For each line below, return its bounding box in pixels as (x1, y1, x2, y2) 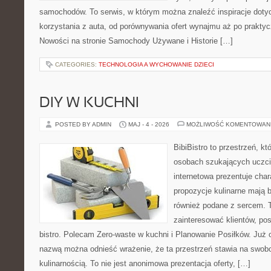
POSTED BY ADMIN (55, 121, 113, 128)
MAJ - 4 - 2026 (128, 121, 169, 128)
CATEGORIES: (55, 61, 99, 68)
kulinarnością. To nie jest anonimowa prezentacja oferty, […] (39, 259, 250, 268)
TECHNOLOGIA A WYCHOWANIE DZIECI (99, 61, 214, 68)
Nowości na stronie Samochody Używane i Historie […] (39, 36, 233, 45)
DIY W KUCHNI (39, 97, 139, 110)
